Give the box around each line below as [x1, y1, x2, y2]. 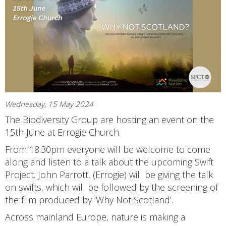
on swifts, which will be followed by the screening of [5, 181, 218, 193]
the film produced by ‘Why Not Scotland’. [5, 193, 173, 206]
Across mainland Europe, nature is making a [5, 210, 185, 223]
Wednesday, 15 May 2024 [5, 98, 93, 109]
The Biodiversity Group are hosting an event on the [5, 113, 214, 126]
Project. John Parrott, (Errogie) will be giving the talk [5, 168, 213, 181]
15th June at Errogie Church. [5, 126, 121, 138]
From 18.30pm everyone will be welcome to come [5, 143, 210, 155]
